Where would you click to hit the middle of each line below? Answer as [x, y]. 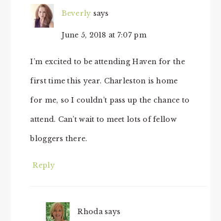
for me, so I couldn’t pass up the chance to [110, 100]
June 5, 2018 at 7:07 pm [104, 35]
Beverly [76, 13]
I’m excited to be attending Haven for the [108, 62]
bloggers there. [59, 139]
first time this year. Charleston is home [104, 81]
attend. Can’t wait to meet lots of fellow [103, 119]
